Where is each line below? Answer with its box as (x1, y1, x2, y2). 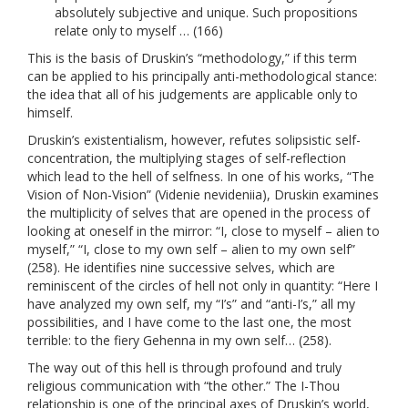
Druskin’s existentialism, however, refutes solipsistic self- (27, 130, 361, 148)
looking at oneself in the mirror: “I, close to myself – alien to (27, 221, 380, 240)
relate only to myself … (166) (55, 21, 223, 39)
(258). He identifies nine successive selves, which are (27, 258, 335, 276)
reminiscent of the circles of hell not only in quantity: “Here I (27, 276, 378, 294)
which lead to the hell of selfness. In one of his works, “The (27, 167, 374, 185)
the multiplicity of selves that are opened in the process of (27, 203, 370, 221)
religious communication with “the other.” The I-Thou (27, 376, 340, 394)
